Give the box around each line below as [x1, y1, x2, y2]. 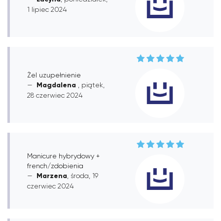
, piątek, [78, 80, 105, 89]
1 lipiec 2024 [27, 5, 67, 13]
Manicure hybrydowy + [27, 151, 100, 160]
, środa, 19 [67, 171, 98, 180]
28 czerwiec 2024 [27, 91, 82, 99]
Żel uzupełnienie [27, 71, 81, 79]
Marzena [37, 171, 67, 180]
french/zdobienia [27, 161, 83, 170]
